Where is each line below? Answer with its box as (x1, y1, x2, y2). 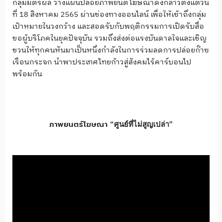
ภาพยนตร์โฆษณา (49, 118, 110, 130)
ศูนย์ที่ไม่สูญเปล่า (114, 119, 169, 128)
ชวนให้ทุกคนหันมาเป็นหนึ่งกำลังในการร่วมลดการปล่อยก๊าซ (12, 44, 209, 57)
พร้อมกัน (12, 68, 42, 81)
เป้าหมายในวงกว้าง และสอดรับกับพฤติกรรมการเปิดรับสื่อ (12, 20, 204, 33)
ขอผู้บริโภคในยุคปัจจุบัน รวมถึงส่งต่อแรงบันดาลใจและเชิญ (12, 32, 207, 45)
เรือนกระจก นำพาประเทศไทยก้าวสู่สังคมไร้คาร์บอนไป (12, 56, 191, 69)
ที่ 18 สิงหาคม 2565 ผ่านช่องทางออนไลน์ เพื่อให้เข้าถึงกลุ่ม (12, 8, 206, 21)
